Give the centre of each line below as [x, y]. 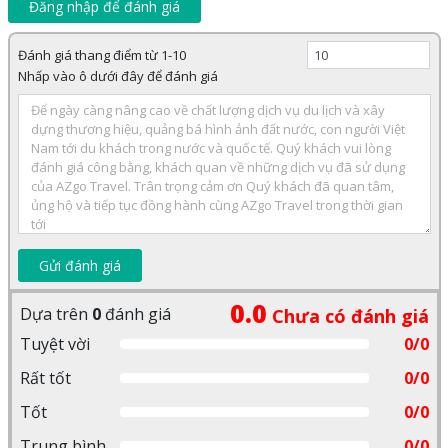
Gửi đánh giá [79, 266]
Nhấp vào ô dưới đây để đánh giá [117, 76]
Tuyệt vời [54, 344]
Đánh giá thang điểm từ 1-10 [101, 55]
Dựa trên [55, 313]
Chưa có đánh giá [347, 316]
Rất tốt [45, 378]
